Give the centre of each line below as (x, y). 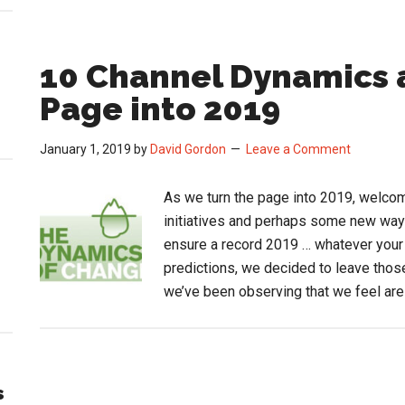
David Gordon (188, 150)
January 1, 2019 (85, 150)
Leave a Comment (298, 150)
